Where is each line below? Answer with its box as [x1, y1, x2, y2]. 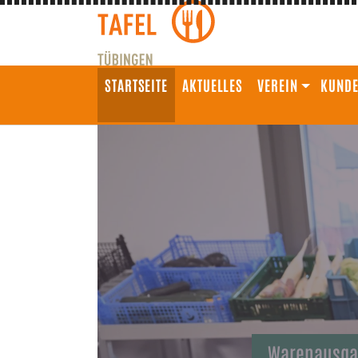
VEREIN [257, 75, 298, 94]
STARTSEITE [105, 75, 168, 94]
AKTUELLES [182, 75, 244, 94]
